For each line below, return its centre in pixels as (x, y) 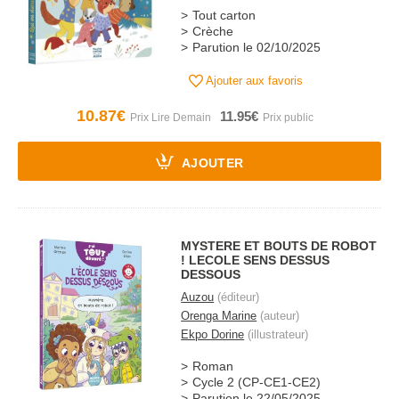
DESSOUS (211, 274)
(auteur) (278, 316)
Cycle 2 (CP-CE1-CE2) (257, 383)
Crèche (213, 32)
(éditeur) (237, 297)
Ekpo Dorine (213, 334)
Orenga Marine (219, 316)
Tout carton (224, 16)
